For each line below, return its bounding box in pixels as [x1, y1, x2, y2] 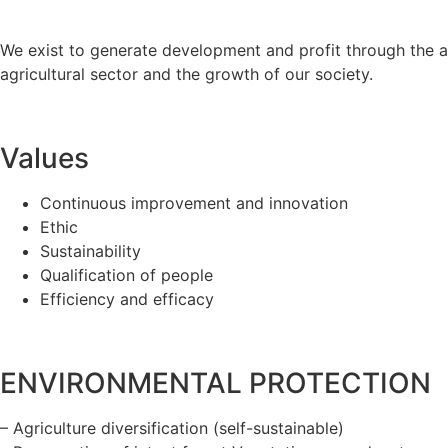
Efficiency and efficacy [40, 289, 214, 310]
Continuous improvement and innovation [40, 193, 348, 214]
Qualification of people [40, 265, 213, 286]
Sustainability [40, 241, 141, 262]
